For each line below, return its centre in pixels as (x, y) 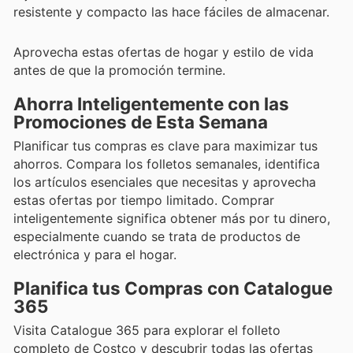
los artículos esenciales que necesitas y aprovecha (165, 182)
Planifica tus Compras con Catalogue (173, 288)
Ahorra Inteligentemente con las (151, 103)
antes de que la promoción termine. (119, 70)
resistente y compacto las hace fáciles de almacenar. (171, 12)
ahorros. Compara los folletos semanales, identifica (167, 163)
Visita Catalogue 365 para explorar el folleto (147, 330)
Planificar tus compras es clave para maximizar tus (165, 145)
